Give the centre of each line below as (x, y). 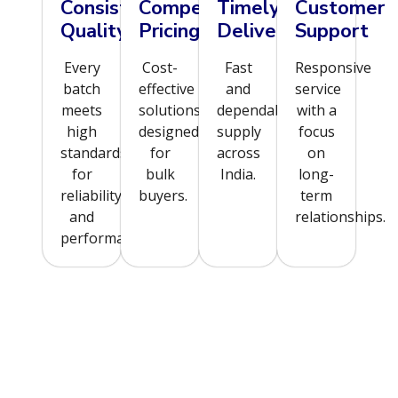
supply (239, 131)
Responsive (333, 67)
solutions (170, 110)
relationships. (340, 216)
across (239, 152)
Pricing (169, 31)
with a (316, 110)
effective (167, 88)
